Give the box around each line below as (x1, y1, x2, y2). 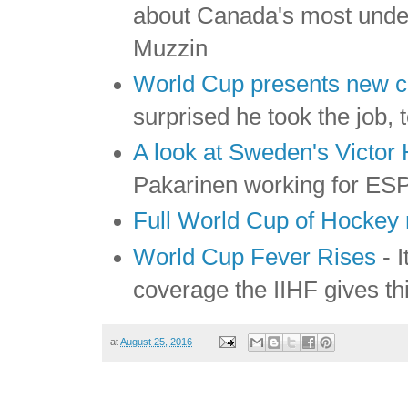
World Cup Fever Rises (133, 243, 377, 270)
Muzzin (133, 35, 209, 61)
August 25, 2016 (120, 335, 193, 347)
